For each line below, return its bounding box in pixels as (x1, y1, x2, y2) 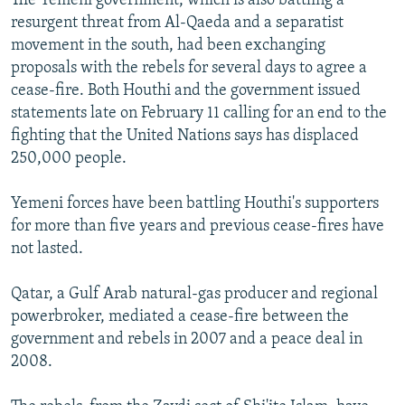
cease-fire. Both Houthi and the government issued (11, 81, 361, 99)
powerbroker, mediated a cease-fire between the (11, 307, 349, 325)
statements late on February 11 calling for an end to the (11, 104, 387, 122)
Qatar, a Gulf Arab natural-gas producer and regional (11, 285, 378, 303)
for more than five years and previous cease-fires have (11, 217, 384, 235)
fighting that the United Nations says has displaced (11, 127, 359, 145)
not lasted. (11, 240, 83, 258)
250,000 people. (11, 149, 127, 167)
